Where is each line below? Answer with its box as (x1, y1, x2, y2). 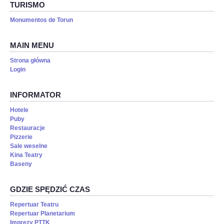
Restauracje (10, 124, 45, 132)
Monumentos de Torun (10, 16, 73, 24)
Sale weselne (10, 142, 47, 150)
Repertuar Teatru (10, 201, 58, 208)
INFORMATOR (10, 90, 61, 99)
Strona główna (10, 57, 50, 64)
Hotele (10, 106, 28, 114)
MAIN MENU (10, 41, 54, 50)
